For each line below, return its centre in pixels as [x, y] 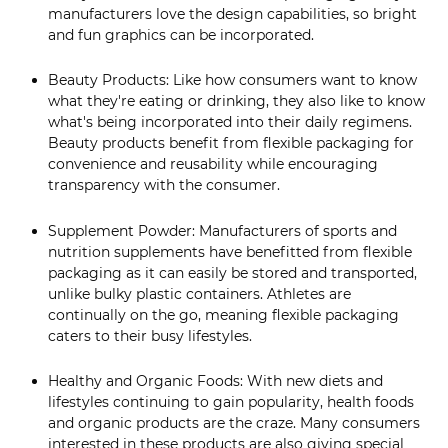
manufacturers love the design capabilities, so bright [232, 13]
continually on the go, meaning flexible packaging [223, 314]
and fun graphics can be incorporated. [183, 34]
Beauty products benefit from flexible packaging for [231, 143]
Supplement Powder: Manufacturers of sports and [222, 230]
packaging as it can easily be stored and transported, [232, 272]
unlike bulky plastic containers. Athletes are [199, 293]
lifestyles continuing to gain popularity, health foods [231, 402]
